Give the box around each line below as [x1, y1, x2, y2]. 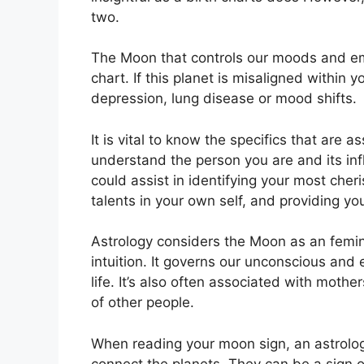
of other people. [91, 294, 194, 311]
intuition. [91, 253, 147, 271]
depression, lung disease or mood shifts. [91, 90, 357, 107]
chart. [91, 70, 129, 87]
